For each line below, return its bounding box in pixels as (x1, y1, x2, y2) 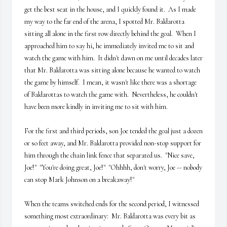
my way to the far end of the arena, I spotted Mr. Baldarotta (24, 17, 184, 26)
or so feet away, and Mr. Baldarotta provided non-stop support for (24, 139, 201, 147)
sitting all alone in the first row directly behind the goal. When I (24, 29, 196, 38)
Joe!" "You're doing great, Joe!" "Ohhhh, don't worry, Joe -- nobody (24, 163, 202, 172)
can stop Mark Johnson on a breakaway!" (24, 175, 134, 184)
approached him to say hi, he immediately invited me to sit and (24, 42, 194, 50)
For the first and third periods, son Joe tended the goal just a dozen (24, 127, 203, 135)
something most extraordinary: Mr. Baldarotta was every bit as (24, 212, 196, 220)
